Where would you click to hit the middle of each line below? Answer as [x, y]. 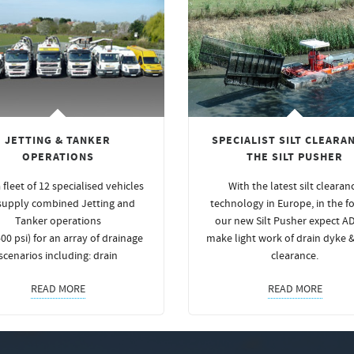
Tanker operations [58, 221]
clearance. [295, 256]
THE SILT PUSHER [295, 157]
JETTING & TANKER [58, 140]
